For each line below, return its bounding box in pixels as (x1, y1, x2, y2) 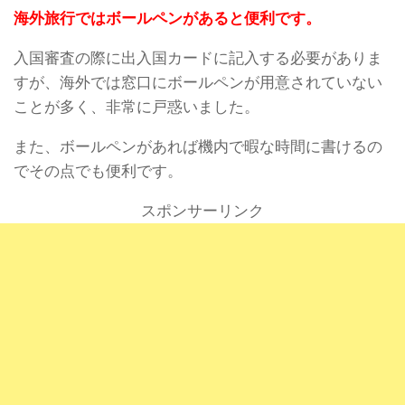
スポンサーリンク (141, 201, 264, 221)
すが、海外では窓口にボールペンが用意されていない (14, 72, 382, 93)
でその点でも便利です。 (14, 161, 183, 182)
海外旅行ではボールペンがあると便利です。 (14, 8, 321, 29)
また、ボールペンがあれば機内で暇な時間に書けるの (14, 137, 382, 157)
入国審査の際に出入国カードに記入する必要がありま (14, 48, 382, 69)
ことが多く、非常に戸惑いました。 (14, 97, 259, 118)
